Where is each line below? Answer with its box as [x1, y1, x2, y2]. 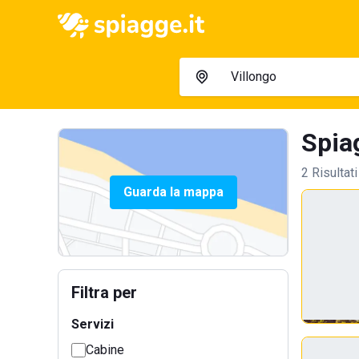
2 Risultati [301, 165, 357, 180]
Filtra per [71, 283, 137, 302]
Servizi [71, 317, 114, 332]
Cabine [86, 342, 124, 357]
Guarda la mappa [123, 184, 224, 200]
